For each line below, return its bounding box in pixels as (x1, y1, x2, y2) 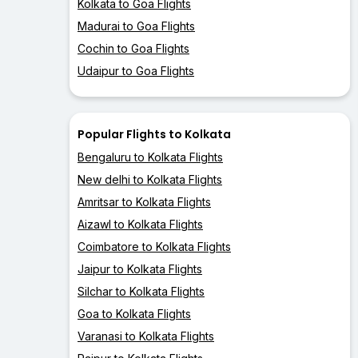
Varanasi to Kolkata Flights (78, 329, 214, 344)
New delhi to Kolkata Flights (78, 173, 222, 187)
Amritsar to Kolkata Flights (78, 195, 211, 209)
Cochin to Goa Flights (78, 42, 189, 56)
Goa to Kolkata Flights (78, 307, 191, 321)
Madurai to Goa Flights (78, 19, 195, 34)
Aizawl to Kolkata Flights (78, 217, 203, 232)
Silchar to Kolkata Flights (78, 284, 205, 299)
